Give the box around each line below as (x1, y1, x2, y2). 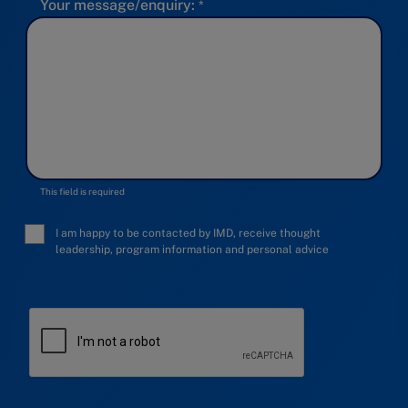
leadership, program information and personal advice (56, 243, 329, 257)
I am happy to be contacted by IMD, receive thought (56, 227, 321, 240)
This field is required (40, 186, 125, 198)
